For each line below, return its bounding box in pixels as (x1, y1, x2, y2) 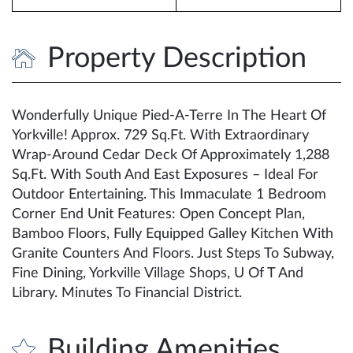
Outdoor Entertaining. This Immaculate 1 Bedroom (12, 187, 326, 202)
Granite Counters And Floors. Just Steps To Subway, (12, 246, 334, 261)
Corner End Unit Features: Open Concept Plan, (12, 206, 305, 221)
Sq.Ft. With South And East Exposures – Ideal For (12, 167, 318, 182)
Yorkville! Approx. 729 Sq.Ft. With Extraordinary (12, 128, 309, 143)
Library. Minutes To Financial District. (12, 285, 242, 300)
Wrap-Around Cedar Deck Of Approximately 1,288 (12, 147, 329, 162)
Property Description (47, 43, 307, 72)
